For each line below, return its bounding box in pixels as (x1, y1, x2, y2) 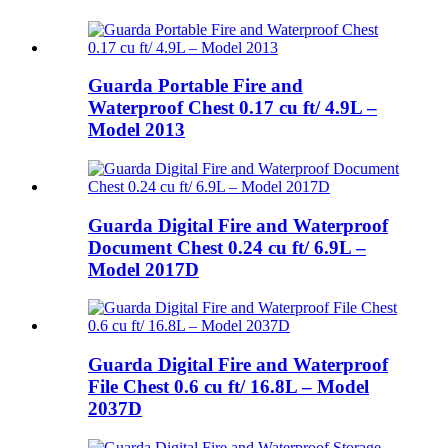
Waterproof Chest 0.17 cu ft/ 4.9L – (88, 97, 377, 119)
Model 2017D (88, 258, 199, 280)
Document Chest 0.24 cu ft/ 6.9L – (88, 236, 366, 258)
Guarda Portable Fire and (88, 75, 303, 97)
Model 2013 (88, 119, 185, 141)
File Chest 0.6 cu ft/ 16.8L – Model (88, 376, 369, 398)
